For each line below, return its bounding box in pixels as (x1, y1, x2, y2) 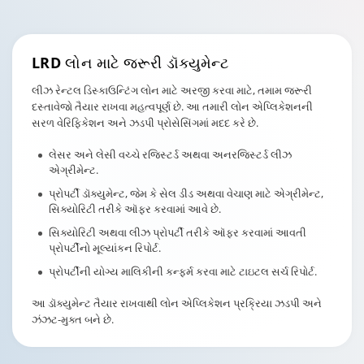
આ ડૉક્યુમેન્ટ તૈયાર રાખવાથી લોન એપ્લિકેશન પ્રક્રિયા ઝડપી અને (32, 296, 322, 310)
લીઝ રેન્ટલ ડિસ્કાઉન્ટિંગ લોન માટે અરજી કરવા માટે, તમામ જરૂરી (32, 83, 312, 97)
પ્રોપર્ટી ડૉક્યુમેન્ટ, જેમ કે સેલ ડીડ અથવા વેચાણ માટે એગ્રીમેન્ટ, (49, 186, 323, 201)
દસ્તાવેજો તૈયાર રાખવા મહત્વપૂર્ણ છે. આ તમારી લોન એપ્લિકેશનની (32, 99, 313, 114)
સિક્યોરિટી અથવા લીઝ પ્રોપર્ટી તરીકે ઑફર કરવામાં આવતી (49, 225, 306, 240)
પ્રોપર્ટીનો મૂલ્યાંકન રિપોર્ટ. (49, 240, 161, 255)
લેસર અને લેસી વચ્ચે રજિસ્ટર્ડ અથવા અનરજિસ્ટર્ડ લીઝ (49, 147, 292, 162)
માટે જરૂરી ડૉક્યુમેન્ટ (92, 53, 229, 72)
